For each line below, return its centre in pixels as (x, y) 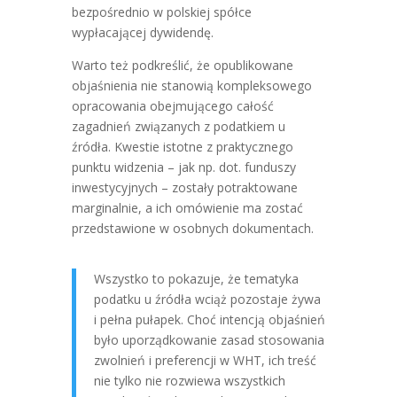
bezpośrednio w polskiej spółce (161, 12)
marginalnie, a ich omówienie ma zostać (187, 208)
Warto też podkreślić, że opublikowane (182, 65)
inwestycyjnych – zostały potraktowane (184, 187)
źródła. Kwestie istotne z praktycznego (182, 147)
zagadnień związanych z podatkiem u (178, 126)
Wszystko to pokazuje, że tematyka (196, 279)
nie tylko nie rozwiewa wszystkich (189, 381)
